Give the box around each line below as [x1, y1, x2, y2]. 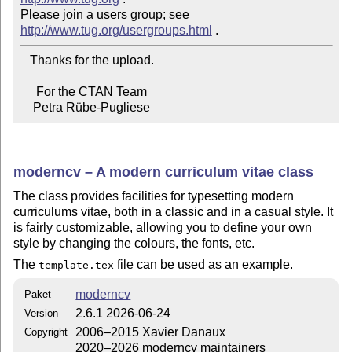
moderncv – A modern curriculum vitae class [13, 163, 314, 180]
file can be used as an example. [114, 257, 294, 271]
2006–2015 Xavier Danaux [75, 325, 226, 339]
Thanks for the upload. [20, 53, 30, 68]
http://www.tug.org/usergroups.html [20, 24, 212, 38]
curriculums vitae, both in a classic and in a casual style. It [13, 205, 334, 219]
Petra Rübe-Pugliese [32, 101, 150, 115]
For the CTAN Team [20, 85, 36, 99]
